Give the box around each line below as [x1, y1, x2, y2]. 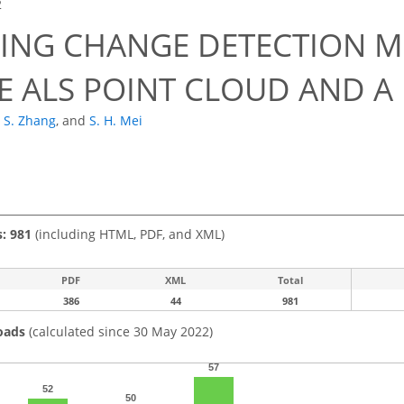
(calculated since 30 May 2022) [25, 322, 213, 340]
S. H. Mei [89, 112, 142, 130]
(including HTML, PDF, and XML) [32, 225, 225, 243]
